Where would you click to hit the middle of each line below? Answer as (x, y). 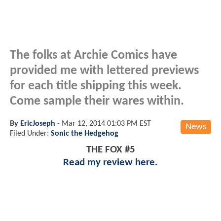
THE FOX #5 (110, 149)
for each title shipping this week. (96, 86)
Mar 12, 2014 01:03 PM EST (106, 124)
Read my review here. (110, 162)
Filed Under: (30, 133)
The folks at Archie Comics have (93, 55)
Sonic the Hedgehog (85, 133)
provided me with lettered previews (104, 71)
